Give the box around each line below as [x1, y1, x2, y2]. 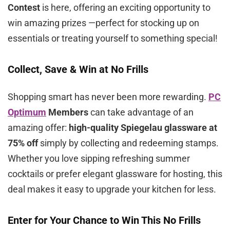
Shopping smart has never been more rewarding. [8, 91, 208, 103]
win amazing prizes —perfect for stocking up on [8, 17, 199, 29]
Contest [8, 2, 40, 13]
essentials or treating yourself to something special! [8, 33, 218, 44]
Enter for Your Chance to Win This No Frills [8, 214, 201, 227]
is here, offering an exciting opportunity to [40, 2, 210, 13]
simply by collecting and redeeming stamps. [38, 138, 219, 149]
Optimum [8, 107, 46, 118]
